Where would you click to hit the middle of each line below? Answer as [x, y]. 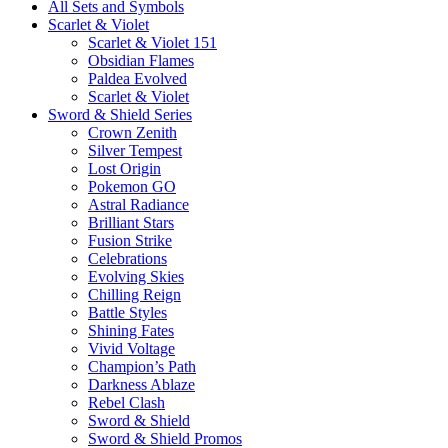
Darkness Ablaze [141, 384]
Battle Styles [127, 312]
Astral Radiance [138, 204]
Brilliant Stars [131, 222]
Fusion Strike [130, 240]
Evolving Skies [136, 276]
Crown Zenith [132, 132]
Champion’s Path [142, 366]
